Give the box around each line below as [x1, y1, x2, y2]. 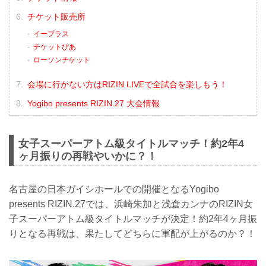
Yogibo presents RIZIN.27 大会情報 [27, 98, 160, 108]
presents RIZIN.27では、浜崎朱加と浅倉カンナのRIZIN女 [9, 198, 253, 209]
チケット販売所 [27, 11, 85, 21]
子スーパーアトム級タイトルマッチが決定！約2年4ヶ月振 [9, 213, 257, 224]
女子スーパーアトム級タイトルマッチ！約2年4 [18, 138, 244, 150]
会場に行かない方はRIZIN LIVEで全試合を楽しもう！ [27, 79, 227, 89]
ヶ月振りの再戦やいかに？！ [18, 150, 157, 163]
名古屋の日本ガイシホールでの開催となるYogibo [9, 183, 219, 194]
